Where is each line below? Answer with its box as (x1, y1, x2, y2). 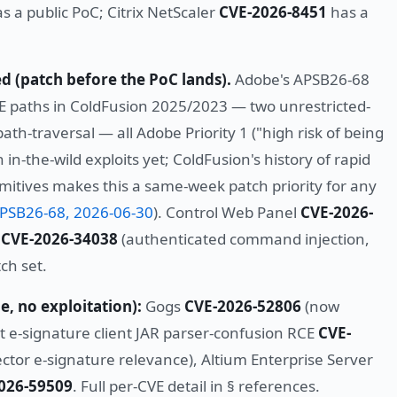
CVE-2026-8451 (219, 2, 327, 23)
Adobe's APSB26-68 (231, 69, 370, 90)
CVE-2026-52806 (184, 296, 301, 317)
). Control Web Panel (153, 202, 300, 223)
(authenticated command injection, (118, 229, 370, 250)
